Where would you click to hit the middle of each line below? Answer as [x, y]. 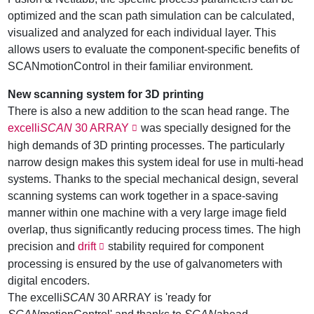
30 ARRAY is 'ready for [153, 298]
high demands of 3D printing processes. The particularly [146, 146]
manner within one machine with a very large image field [148, 213]
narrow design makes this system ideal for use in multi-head [156, 163]
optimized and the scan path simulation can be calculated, [151, 16]
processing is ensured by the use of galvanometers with [145, 264]
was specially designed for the [215, 128]
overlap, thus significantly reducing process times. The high [155, 230]
